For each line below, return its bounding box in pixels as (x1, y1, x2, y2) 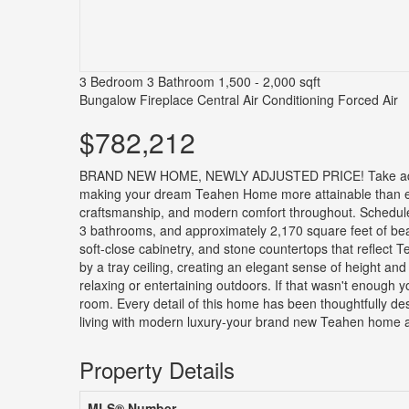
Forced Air (338, 90, 398, 110)
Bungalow (79, 90, 136, 110)
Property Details (79, 353, 235, 386)
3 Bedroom (79, 72, 143, 91)
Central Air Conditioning (197, 90, 334, 110)
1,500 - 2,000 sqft (218, 72, 320, 91)
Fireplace (140, 90, 194, 110)
